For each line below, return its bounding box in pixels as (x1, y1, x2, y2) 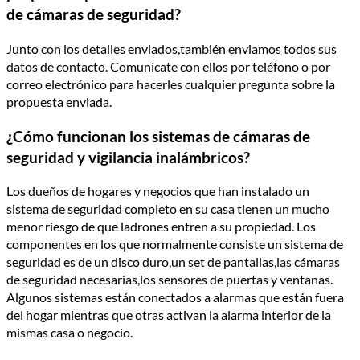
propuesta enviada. (6, 93, 112, 109)
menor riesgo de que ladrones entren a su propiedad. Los (6, 219, 316, 235)
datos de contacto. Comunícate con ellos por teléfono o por (6, 58, 330, 74)
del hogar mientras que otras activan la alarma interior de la (6, 307, 331, 323)
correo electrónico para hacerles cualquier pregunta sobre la (6, 76, 335, 92)
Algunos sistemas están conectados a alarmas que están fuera (6, 289, 344, 305)
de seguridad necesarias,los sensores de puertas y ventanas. (6, 272, 333, 288)
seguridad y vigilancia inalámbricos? (6, 148, 250, 166)
